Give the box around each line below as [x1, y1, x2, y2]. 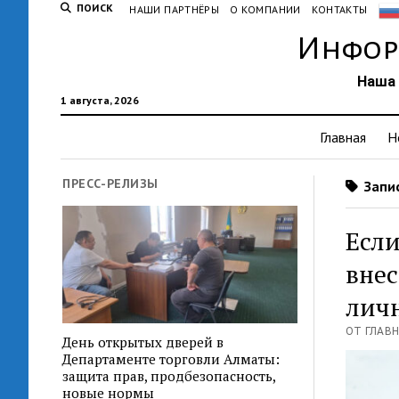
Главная [320, 128, 366, 146]
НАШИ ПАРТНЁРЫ [129, 3, 220, 16]
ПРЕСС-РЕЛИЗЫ [62, 175, 159, 191]
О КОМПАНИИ [230, 3, 301, 16]
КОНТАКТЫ [311, 3, 368, 16]
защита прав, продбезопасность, [62, 366, 276, 385]
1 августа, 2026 [60, 94, 139, 107]
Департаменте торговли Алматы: [62, 349, 281, 368]
